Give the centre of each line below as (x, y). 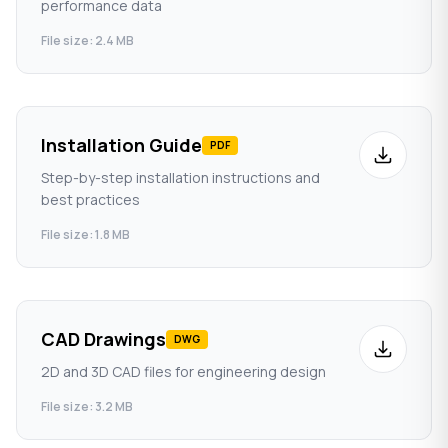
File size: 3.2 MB (87, 406)
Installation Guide (121, 145)
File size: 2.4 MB (87, 40)
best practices (90, 199)
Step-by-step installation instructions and (180, 177)
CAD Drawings (103, 339)
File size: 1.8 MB (85, 234)
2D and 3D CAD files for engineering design (183, 371)
